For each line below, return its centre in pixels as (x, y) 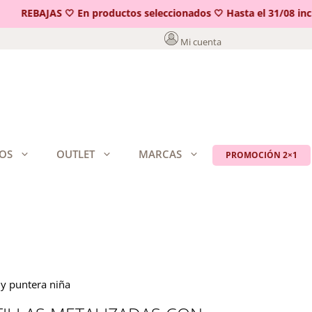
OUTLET (76, 154)
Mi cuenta (201, 42)
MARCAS (160, 154)
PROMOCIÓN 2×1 (262, 155)
